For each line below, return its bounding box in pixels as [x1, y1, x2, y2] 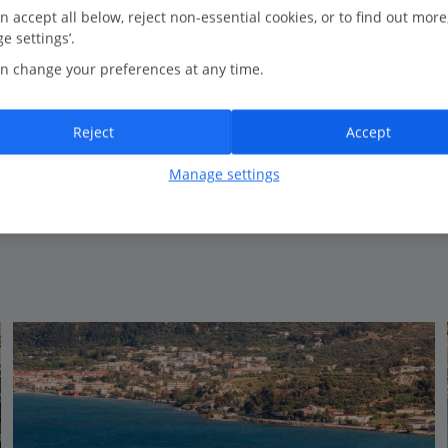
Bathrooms [37, 83, 113, 103]
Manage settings [168, 164, 280, 184]
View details [336, 191, 406, 205]
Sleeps [37, 120, 81, 140]
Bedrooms [37, 46, 107, 66]
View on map [56, 184, 133, 203]
